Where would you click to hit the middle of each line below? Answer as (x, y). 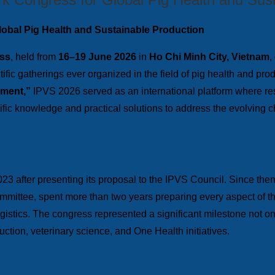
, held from (34, 56)
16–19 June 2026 (97, 56)
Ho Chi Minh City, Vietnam (209, 56)
